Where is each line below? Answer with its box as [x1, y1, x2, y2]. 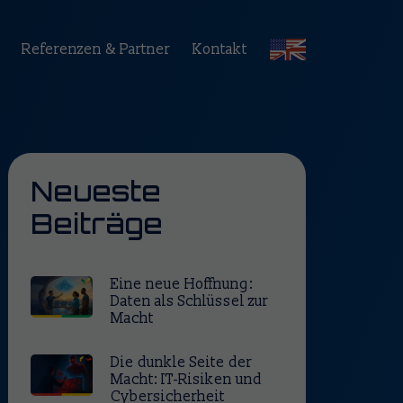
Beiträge [31, 207, 164, 240]
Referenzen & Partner [22, 40, 171, 58]
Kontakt [193, 40, 248, 58]
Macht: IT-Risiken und [111, 371, 263, 389]
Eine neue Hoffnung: [111, 275, 254, 293]
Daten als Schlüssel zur [111, 292, 269, 310]
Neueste [31, 175, 162, 208]
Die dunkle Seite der [111, 354, 253, 372]
